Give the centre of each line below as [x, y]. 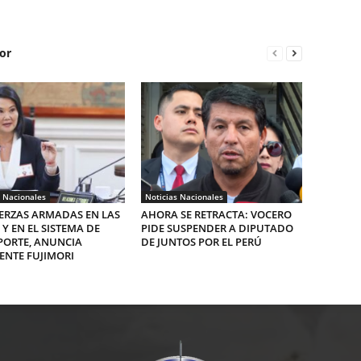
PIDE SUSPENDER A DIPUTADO [217, 228]
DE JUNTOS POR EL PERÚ [201, 242]
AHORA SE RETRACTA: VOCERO [216, 214]
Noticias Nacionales [184, 197]
